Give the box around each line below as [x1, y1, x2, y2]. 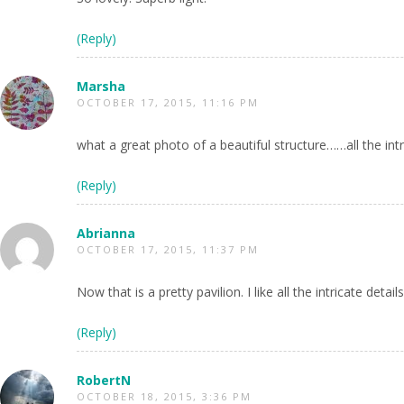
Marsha [77, 78, 125, 95]
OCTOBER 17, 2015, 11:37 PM [77, 243, 259, 256]
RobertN [77, 372, 131, 389]
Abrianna [77, 225, 135, 242]
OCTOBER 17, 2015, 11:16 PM [77, 96, 259, 109]
